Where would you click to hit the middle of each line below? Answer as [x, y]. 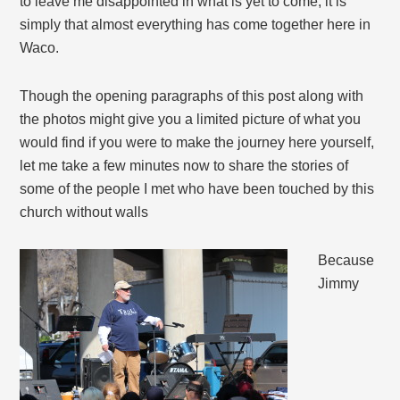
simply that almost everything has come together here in [196, 25]
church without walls [84, 212]
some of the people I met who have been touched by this [197, 189]
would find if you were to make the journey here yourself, [197, 143]
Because [346, 261]
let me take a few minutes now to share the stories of [184, 166]
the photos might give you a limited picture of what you [191, 120]
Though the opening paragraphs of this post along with [192, 96]
